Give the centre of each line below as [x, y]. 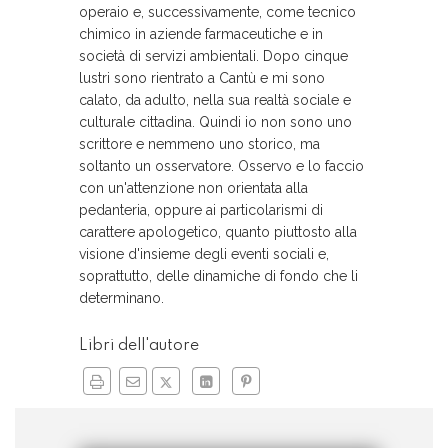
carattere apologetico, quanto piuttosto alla [218, 232]
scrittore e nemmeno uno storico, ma [199, 144]
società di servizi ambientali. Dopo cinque [213, 56]
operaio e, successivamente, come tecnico [217, 12]
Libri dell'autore [139, 346]
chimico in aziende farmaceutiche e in [201, 34]
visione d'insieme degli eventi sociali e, [204, 254]
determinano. [121, 298]
